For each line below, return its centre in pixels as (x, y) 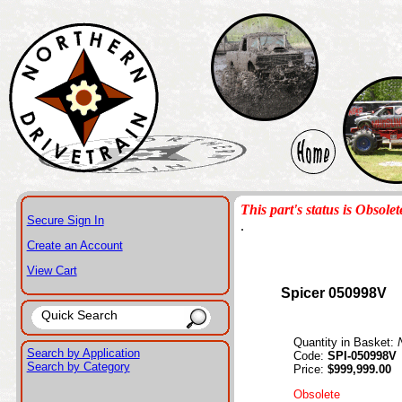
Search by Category (78, 367)
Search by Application (83, 353)
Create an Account (74, 245)
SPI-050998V (362, 356)
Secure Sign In (65, 220)
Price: (310, 369)
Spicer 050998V (333, 293)
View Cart (52, 271)
